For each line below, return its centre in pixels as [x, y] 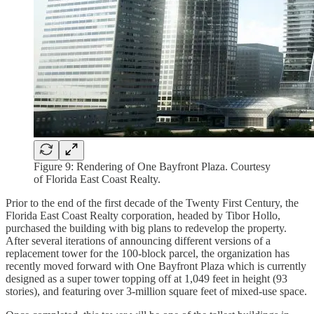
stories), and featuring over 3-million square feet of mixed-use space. [156, 291]
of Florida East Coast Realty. [97, 179]
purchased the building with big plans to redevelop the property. [146, 228]
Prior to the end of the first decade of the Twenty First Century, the [152, 203]
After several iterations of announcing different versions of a [138, 240]
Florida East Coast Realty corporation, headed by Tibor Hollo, [143, 215]
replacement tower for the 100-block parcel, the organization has [148, 253]
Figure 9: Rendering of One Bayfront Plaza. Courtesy [152, 166]
